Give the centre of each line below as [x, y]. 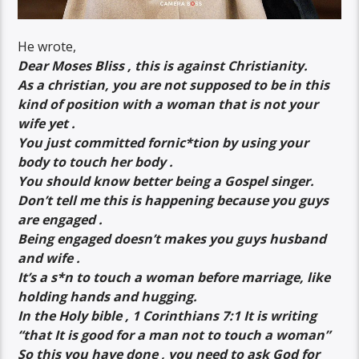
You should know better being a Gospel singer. [166, 181]
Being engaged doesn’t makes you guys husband [172, 238]
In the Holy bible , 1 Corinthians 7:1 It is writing [167, 315]
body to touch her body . [96, 161]
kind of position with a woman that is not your [168, 104]
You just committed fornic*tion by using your [163, 142]
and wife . [49, 258]
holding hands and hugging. [108, 296]
